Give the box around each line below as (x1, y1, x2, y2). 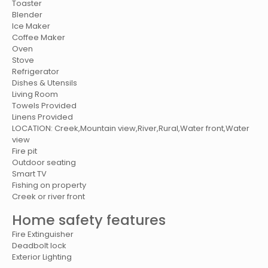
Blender (12, 9, 43, 21)
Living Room (12, 89, 59, 100)
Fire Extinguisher (12, 229, 74, 240)
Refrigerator (12, 66, 60, 78)
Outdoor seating (12, 157, 77, 169)
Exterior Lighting (12, 251, 72, 263)
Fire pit (12, 145, 38, 157)
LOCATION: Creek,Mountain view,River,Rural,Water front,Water (12, 123, 250, 135)
